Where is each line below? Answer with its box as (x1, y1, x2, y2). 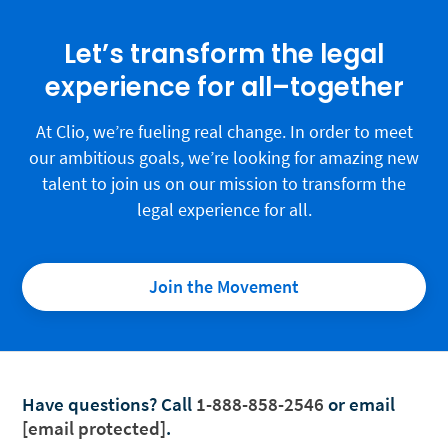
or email (324, 392, 395, 417)
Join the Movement (149, 275, 299, 299)
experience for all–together (44, 69, 404, 106)
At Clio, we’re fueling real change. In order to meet (35, 120, 413, 144)
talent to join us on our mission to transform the (42, 172, 406, 196)
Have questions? (22, 392, 157, 417)
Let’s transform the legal (64, 36, 384, 73)
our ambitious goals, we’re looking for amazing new (29, 146, 419, 170)
